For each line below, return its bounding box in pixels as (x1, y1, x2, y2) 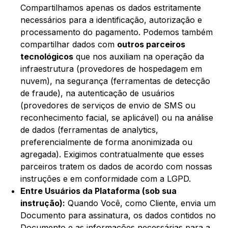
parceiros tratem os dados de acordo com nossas (20, 161, 212, 172)
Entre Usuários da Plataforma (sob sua (20, 186, 177, 196)
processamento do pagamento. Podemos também (20, 27, 213, 38)
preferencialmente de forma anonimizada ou (20, 137, 192, 148)
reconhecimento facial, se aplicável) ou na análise (20, 112, 213, 123)
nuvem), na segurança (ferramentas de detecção (20, 76, 210, 87)
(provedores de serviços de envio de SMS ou (20, 100, 195, 111)
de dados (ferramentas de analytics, (20, 125, 158, 135)
